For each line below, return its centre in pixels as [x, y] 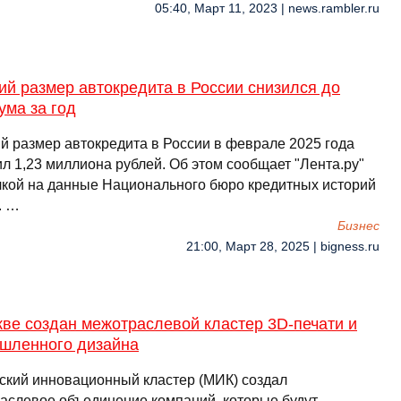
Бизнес [358, 226]
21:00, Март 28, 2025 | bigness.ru [283, 247]
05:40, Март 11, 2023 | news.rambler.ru [267, 9]
